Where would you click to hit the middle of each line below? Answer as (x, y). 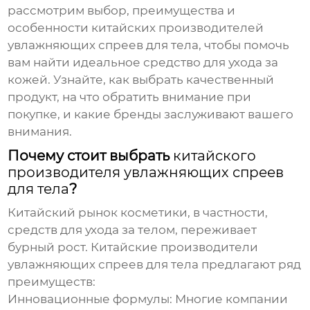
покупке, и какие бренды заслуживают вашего (151, 115)
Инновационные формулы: (90, 299)
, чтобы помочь (244, 45)
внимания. (40, 132)
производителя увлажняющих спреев (146, 173)
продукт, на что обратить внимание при (130, 97)
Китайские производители (175, 247)
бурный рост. (49, 247)
